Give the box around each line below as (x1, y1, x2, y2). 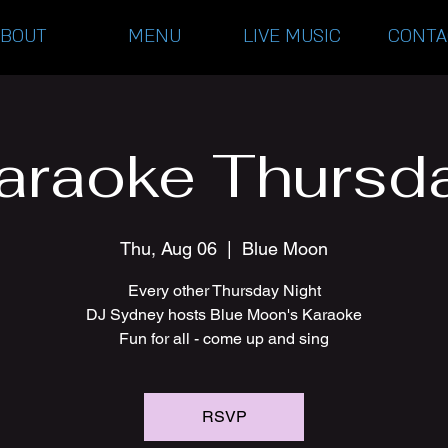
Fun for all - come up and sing (119, 329, 329, 348)
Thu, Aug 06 (120, 238, 217, 259)
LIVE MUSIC (242, 24, 341, 49)
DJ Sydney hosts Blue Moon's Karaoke (86, 305, 362, 324)
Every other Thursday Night (127, 281, 321, 300)
